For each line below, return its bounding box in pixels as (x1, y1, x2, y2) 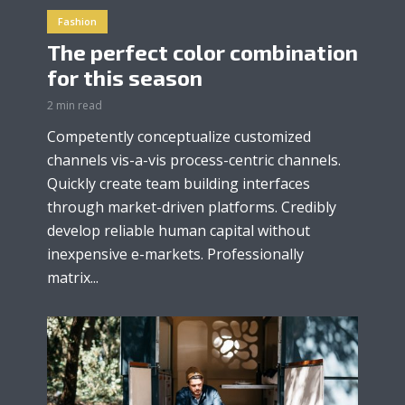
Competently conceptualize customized (47, 127, 311, 147)
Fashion (58, 14, 97, 28)
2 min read (47, 98, 102, 114)
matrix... (47, 268, 99, 288)
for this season (47, 64, 202, 91)
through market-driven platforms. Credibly (47, 197, 336, 218)
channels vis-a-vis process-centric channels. (47, 150, 341, 171)
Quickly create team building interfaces (47, 174, 310, 194)
